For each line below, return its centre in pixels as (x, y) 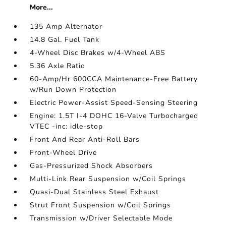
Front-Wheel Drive (64, 153)
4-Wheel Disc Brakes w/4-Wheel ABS (98, 53)
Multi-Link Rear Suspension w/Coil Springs (108, 179)
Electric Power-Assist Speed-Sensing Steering (114, 103)
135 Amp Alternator (66, 26)
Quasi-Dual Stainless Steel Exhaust (95, 192)
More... (42, 7)
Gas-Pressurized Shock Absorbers (92, 166)
